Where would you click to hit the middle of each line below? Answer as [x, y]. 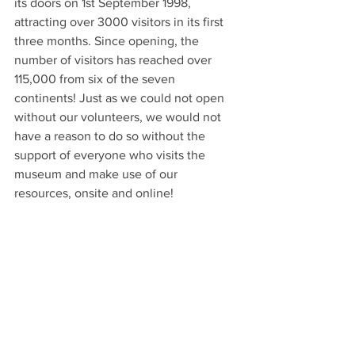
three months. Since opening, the [108, 40]
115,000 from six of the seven [96, 78]
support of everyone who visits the [111, 155]
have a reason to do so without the [111, 136]
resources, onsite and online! [94, 193]
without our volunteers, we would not [119, 116]
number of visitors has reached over [115, 59]
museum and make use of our [97, 174]
